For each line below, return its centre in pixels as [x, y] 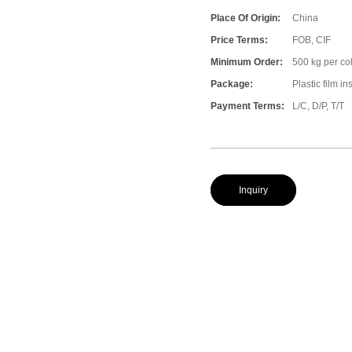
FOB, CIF [312, 40]
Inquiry [254, 190]
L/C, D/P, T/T [319, 106]
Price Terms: [240, 40]
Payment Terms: [248, 106]
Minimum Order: [247, 62]
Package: [232, 84]
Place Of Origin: [246, 18]
